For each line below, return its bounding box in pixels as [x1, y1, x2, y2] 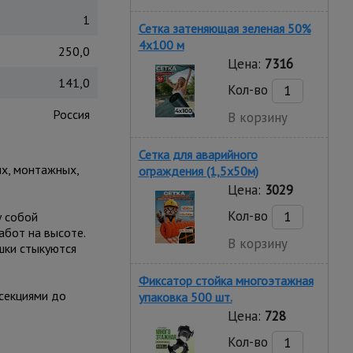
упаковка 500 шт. [138, 289, 232, 305]
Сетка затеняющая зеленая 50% [138, 20, 311, 36]
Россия [52, 106, 90, 122]
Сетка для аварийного [138, 147, 258, 162]
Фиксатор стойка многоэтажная [138, 273, 314, 288]
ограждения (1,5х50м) [138, 163, 258, 179]
